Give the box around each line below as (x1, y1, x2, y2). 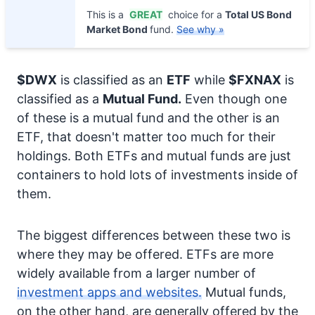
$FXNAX (229, 72, 281, 87)
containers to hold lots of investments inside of (17, 167, 298, 182)
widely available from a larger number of (17, 266, 256, 281)
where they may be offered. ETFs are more (17, 247, 274, 262)
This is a (86, 8, 127, 20)
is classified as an (57, 72, 167, 87)
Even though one (181, 91, 287, 106)
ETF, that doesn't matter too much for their (17, 129, 276, 144)
